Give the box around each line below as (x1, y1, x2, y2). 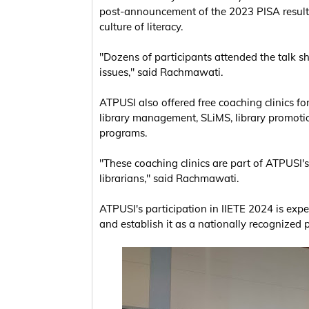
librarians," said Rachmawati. (99, 171, 239, 185)
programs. (99, 126, 147, 139)
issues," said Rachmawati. (99, 65, 223, 79)
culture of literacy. (99, 19, 183, 33)
